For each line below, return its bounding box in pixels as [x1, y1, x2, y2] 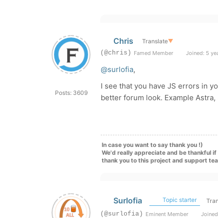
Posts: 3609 [54, 89, 88, 96]
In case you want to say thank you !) [102, 141, 203, 148]
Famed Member [134, 50, 173, 56]
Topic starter [161, 196, 197, 203]
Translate [142, 37, 168, 45]
